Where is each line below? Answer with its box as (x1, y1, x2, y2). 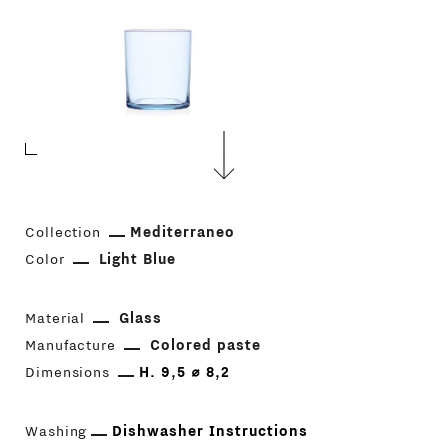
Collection (24, 224, 102, 242)
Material (24, 310, 86, 328)
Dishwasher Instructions (112, 423, 308, 441)
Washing (24, 423, 88, 441)
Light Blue (98, 251, 177, 269)
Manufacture (24, 337, 117, 355)
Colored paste (150, 337, 262, 355)
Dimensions (24, 364, 111, 382)
